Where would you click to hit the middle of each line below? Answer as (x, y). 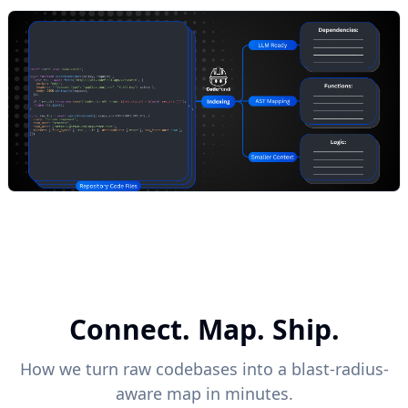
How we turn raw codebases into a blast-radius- (204, 369)
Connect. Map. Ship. (204, 329)
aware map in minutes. (204, 393)
